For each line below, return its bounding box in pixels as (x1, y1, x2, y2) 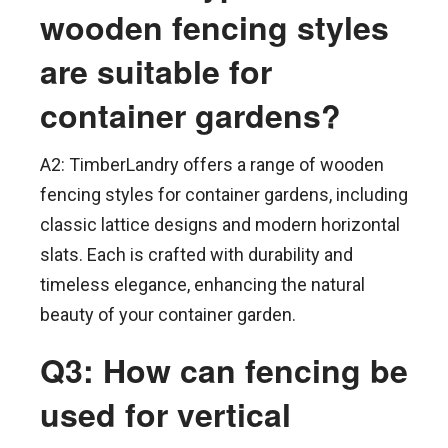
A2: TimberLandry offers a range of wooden (40, 153, 384, 175)
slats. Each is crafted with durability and (40, 243, 353, 265)
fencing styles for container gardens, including (40, 183, 408, 205)
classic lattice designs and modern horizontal (40, 213, 400, 235)
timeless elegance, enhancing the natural (40, 273, 365, 295)
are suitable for (40, 47, 272, 94)
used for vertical (40, 390, 291, 437)
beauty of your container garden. (40, 303, 296, 325)
